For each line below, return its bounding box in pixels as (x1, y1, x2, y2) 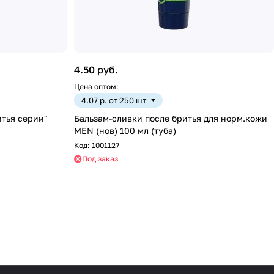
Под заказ (82, 154, 118, 164)
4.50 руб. (74, 64, 118, 76)
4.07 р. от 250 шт (81, 95, 146, 106)
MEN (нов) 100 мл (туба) (74, 125, 176, 136)
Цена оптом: (74, 82, 119, 92)
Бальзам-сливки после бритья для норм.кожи (74, 113, 267, 124)
